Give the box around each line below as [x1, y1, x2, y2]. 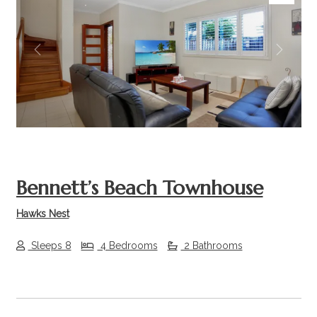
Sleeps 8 [28, 240, 71, 252]
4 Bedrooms [97, 240, 158, 252]
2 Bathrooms [180, 240, 243, 252]
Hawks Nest [16, 207, 69, 219]
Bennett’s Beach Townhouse [16, 175, 263, 200]
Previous [36, 50, 84, 64]
